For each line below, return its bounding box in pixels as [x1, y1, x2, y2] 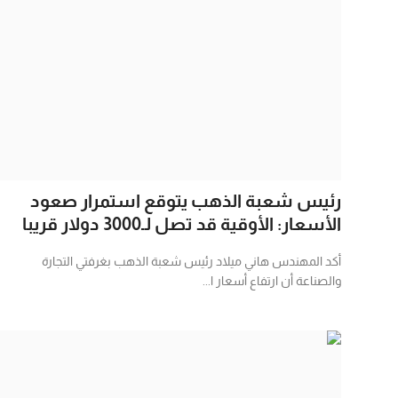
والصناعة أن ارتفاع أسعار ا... [203, 273, 341, 288]
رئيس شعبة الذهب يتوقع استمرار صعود [30, 190, 341, 211]
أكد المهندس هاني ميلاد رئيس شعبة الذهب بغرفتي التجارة [42, 253, 341, 268]
